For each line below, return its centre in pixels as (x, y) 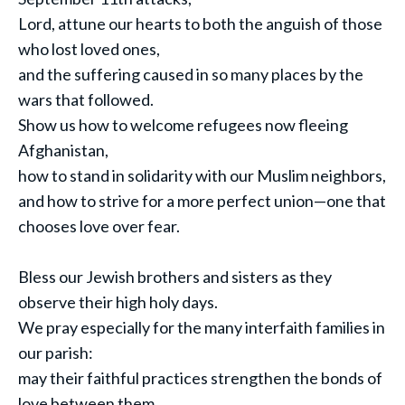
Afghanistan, (63, 150)
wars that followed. (86, 99)
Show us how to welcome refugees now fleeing (183, 125)
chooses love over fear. (99, 226)
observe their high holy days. (118, 302)
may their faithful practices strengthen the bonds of (200, 378)
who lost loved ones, (89, 49)
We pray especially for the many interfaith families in (202, 327)
